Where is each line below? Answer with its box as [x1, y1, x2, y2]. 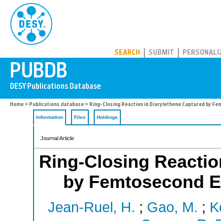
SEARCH [114, 49, 140, 57]
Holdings [97, 114, 118, 120]
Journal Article [40, 135, 74, 141]
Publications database [29, 102, 84, 108]
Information [36, 114, 63, 120]
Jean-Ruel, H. [47, 199, 135, 216]
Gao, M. [147, 199, 198, 216]
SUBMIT [148, 49, 174, 57]
